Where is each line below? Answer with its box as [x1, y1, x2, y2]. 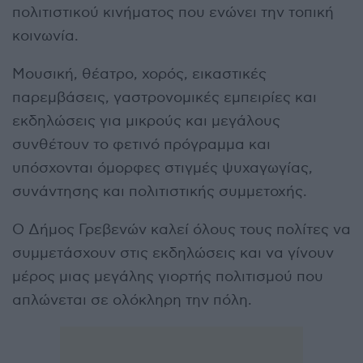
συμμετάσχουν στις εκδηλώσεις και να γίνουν [12, 244, 334, 262]
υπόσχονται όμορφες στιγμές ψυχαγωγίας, [12, 159, 313, 177]
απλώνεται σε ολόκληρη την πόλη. [12, 291, 252, 309]
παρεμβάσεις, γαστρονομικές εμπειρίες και [12, 88, 317, 106]
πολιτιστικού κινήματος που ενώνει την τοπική [12, 3, 334, 21]
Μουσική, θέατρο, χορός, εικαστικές [12, 65, 267, 83]
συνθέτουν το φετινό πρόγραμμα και [12, 135, 271, 153]
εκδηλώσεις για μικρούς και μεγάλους [12, 112, 280, 130]
